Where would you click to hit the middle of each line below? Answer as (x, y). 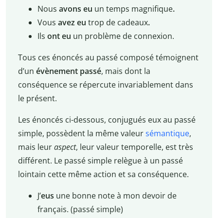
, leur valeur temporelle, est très (134, 147)
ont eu (59, 36)
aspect (65, 147)
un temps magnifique (132, 9)
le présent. (37, 99)
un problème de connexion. (122, 36)
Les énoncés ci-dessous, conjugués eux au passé (107, 120)
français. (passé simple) (80, 209)
